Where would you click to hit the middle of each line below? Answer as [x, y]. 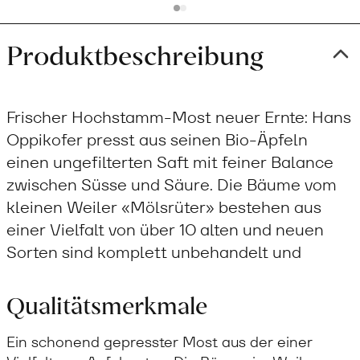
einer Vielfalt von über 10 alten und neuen [165, 229]
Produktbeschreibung [135, 53]
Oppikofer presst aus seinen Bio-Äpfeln [157, 139]
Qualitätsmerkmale [107, 304]
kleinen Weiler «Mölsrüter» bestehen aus [164, 207]
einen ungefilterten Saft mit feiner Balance [170, 162]
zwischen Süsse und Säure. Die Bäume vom [172, 184]
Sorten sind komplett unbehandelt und [154, 252]
